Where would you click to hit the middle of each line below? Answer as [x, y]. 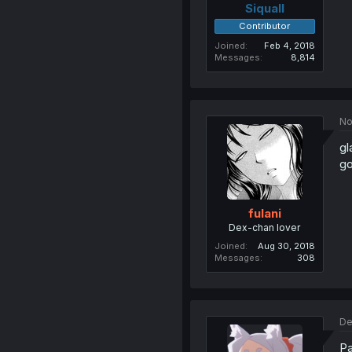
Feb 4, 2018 [289, 45]
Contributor [265, 26]
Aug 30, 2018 [286, 246]
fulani [264, 213]
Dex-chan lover [265, 227]
